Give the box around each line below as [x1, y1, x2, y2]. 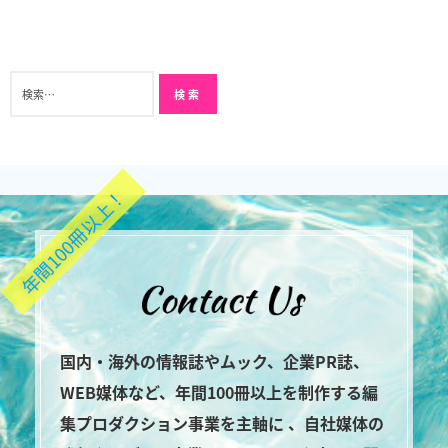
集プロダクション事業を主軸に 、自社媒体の [60, 411, 384, 436]
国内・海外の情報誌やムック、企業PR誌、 [60, 349, 369, 374]
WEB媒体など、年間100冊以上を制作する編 [60, 380, 378, 405]
